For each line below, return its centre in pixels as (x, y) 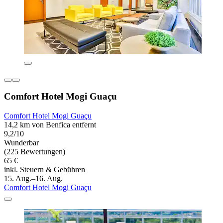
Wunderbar (21, 143)
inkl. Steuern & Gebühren (45, 170)
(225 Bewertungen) (35, 152)
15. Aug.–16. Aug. (33, 179)
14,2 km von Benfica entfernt (50, 125)
